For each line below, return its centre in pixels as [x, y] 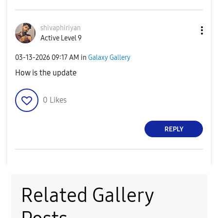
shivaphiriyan [61, 28]
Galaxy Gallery [109, 57]
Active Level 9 [61, 38]
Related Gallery [87, 196]
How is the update [46, 73]
